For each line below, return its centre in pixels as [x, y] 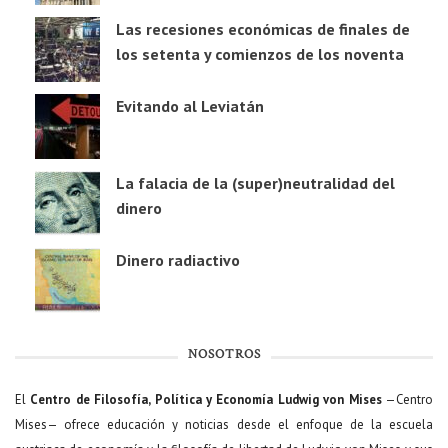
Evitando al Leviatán [190, 106]
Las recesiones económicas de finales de [263, 29]
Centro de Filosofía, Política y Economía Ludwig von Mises [206, 400]
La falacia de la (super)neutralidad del [255, 183]
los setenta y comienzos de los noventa [260, 54]
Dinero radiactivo [178, 260]
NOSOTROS [224, 355]
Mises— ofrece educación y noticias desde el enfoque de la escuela [224, 425]
